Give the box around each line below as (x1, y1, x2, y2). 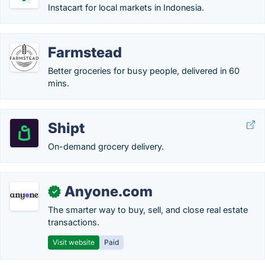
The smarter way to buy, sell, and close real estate (48, 205, 248, 215)
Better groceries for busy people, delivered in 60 (48, 66, 240, 76)
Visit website (53, 238, 95, 247)
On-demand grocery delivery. (48, 141, 164, 151)
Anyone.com (64, 183, 153, 200)
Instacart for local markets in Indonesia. (48, 2, 204, 12)
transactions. (48, 217, 99, 227)
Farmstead (48, 44, 122, 61)
